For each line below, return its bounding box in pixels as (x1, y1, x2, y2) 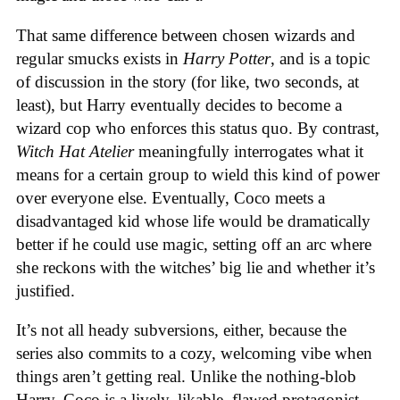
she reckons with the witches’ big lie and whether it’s (16, 257, 375, 277)
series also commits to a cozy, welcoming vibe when (16, 344, 372, 363)
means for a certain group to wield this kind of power (16, 164, 379, 184)
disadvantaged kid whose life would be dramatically (16, 211, 371, 230)
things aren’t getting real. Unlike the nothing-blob (16, 367, 356, 387)
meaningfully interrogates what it (134, 141, 363, 161)
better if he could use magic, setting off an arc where (16, 234, 371, 254)
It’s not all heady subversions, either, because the (16, 321, 346, 340)
